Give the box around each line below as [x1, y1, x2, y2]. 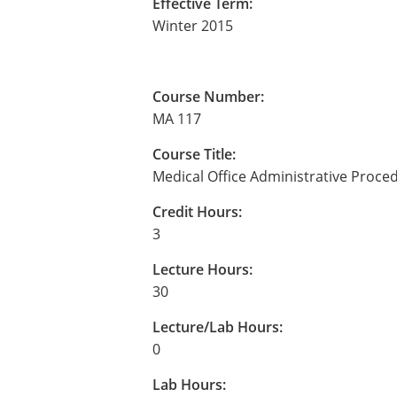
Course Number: [152, 87, 264, 106]
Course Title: [152, 144, 236, 164]
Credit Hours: [152, 202, 242, 222]
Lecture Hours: [152, 260, 253, 279]
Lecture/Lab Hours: [152, 317, 283, 337]
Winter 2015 [152, 16, 233, 35]
